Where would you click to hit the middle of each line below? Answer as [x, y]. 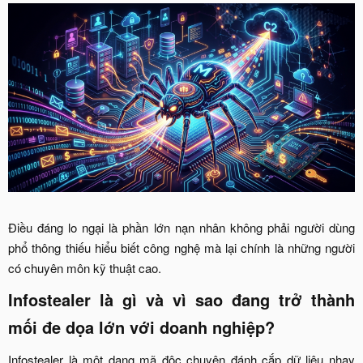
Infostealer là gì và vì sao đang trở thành [181, 300]
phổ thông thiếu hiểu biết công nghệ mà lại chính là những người [181, 248]
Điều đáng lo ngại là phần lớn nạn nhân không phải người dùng [181, 228]
